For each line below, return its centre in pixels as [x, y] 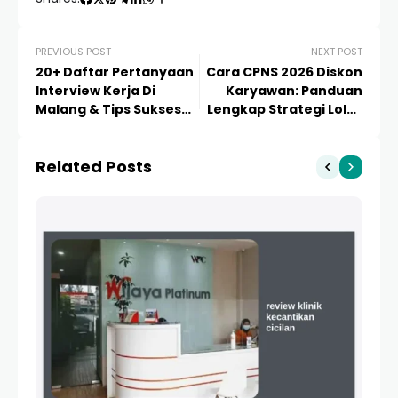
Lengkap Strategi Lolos [285, 109]
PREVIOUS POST [73, 52]
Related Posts [94, 167]
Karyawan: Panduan [294, 91]
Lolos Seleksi [78, 128]
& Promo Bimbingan [295, 128]
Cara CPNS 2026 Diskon [284, 72]
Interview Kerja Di [96, 91]
